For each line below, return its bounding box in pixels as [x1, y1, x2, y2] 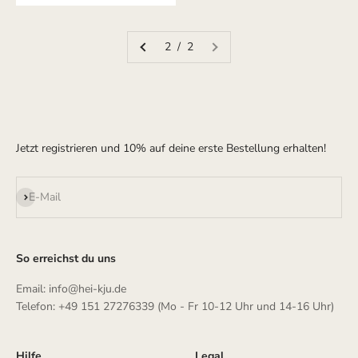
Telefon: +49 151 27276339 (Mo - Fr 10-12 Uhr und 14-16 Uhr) [16, 298, 334, 314]
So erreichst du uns [16, 250, 116, 266]
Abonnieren [15, 187, 73, 203]
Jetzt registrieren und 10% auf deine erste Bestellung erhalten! [16, 140, 326, 156]
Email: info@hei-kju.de [16, 280, 126, 296]
